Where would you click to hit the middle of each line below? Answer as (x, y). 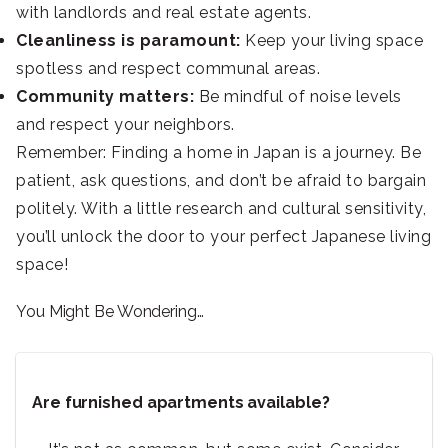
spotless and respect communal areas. (168, 69)
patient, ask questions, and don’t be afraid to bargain (221, 181)
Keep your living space (334, 41)
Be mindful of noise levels (298, 97)
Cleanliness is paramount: (130, 41)
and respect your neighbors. (125, 125)
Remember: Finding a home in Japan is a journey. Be (218, 153)
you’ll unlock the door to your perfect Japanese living (223, 237)
